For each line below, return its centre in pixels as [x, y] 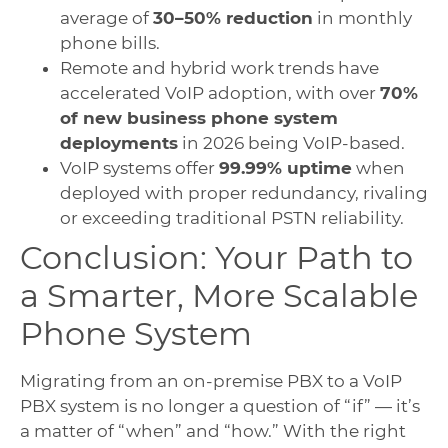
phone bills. [110, 43]
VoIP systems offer [139, 168]
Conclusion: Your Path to [216, 258]
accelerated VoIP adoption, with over [220, 93]
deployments [119, 143]
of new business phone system [199, 118]
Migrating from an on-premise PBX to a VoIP [211, 381]
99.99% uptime [285, 168]
